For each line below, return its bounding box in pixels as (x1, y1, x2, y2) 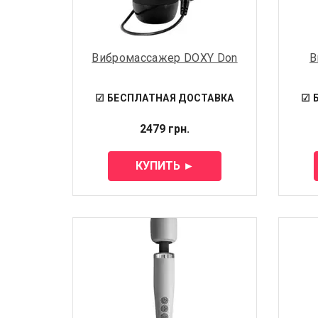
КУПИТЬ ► (135, 159, 194, 173)
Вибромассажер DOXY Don (92, 51, 238, 65)
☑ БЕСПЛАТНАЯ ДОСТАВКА (95, 92, 234, 104)
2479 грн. (140, 122, 190, 136)
